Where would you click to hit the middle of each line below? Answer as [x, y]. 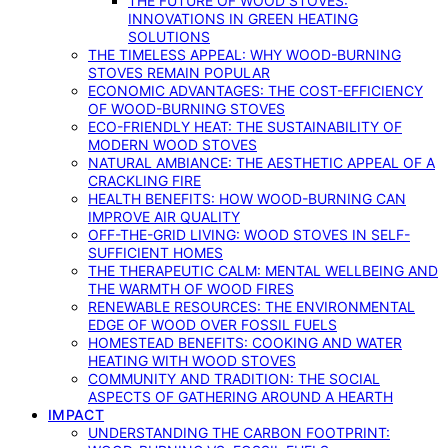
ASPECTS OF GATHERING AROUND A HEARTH [240, 396]
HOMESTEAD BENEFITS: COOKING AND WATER [245, 342]
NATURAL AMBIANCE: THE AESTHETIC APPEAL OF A [261, 162]
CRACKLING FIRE [144, 180]
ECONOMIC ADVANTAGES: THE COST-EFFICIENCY [255, 90]
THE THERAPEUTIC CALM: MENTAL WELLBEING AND [263, 270]
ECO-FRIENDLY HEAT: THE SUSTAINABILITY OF [245, 126]
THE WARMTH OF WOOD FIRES [191, 288]
